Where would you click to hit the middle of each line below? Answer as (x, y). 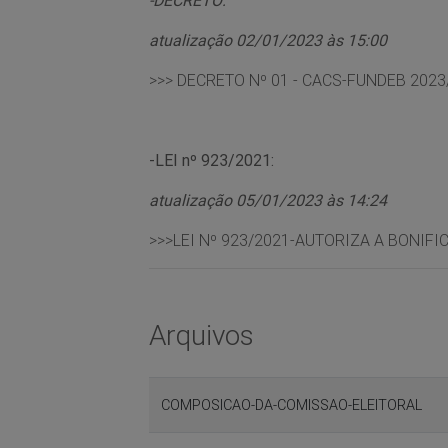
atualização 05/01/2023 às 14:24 (268, 199)
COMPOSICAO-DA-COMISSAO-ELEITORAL (292, 404)
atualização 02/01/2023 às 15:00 (268, 39)
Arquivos (202, 334)
